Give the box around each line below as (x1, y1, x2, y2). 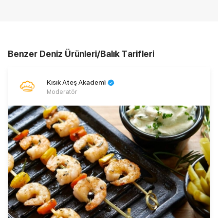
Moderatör (47, 89, 77, 96)
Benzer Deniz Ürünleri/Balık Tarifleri (8, 49, 154, 59)
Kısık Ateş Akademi (47, 78, 106, 87)
